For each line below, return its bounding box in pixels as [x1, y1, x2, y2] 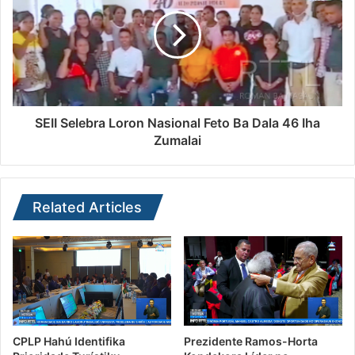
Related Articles [32, 199, 142, 216]
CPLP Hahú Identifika [13, 334, 125, 348]
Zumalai [154, 132, 201, 149]
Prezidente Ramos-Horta [184, 334, 318, 348]
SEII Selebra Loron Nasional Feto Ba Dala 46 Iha [35, 115, 320, 132]
